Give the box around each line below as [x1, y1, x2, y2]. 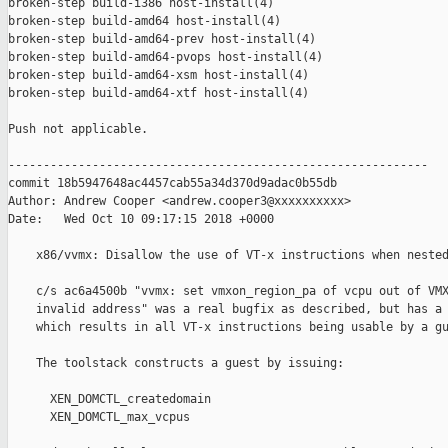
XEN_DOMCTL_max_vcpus [8, 410, 190, 425]
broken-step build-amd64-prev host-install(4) [8, 32, 316, 47]
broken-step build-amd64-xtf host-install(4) [8, 86, 309, 101]
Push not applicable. [8, 122, 148, 137]
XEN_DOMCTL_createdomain [8, 392, 211, 407]
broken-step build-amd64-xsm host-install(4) [8, 68, 309, 83]
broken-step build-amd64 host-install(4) [8, 14, 281, 29]
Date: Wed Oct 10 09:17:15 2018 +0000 [8, 212, 274, 227]
